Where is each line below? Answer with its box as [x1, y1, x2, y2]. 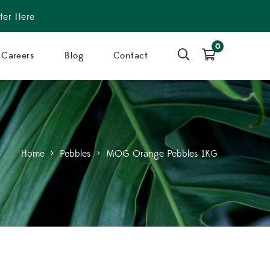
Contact [113, 50, 148, 61]
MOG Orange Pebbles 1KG [106, 147, 218, 160]
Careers [1, 50, 35, 61]
